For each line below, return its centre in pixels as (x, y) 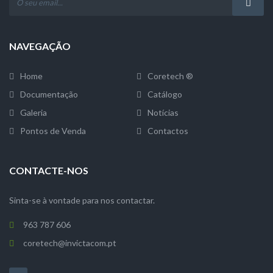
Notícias (163, 112)
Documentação (49, 94)
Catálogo (165, 94)
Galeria (34, 112)
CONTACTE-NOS (49, 170)
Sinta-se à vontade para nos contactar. (82, 200)
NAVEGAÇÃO (40, 46)
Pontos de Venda (53, 131)
